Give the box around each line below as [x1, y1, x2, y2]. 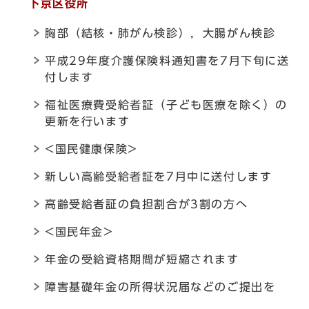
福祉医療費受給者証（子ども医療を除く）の [45, 99, 288, 110]
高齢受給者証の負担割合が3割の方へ [45, 199, 248, 210]
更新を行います [45, 116, 130, 127]
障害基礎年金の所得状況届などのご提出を [45, 281, 276, 292]
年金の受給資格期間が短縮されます [45, 254, 239, 265]
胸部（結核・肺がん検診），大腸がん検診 [45, 28, 276, 39]
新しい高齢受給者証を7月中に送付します [45, 171, 272, 182]
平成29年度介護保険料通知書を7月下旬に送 [45, 55, 290, 66]
